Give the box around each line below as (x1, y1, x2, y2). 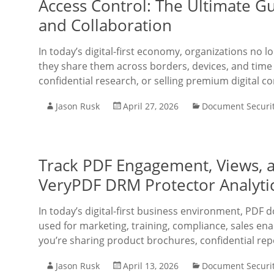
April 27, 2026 (123, 100, 179, 112)
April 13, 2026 (123, 260, 179, 272)
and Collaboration (39, 14, 172, 36)
